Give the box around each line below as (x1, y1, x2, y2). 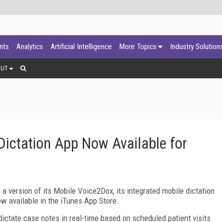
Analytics (16, 42, 43, 51)
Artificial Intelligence (51, 42, 112, 51)
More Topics (119, 42, 157, 51)
